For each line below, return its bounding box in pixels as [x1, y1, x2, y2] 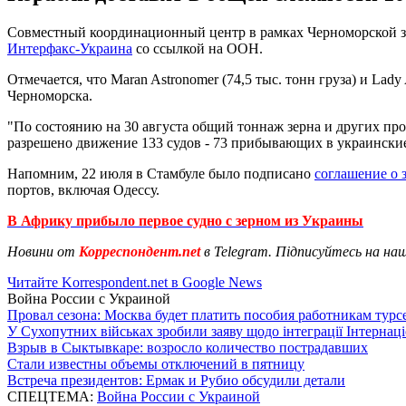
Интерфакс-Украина [7, 40, 132, 56]
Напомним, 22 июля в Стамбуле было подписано [7, 165, 314, 181]
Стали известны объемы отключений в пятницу [7, 355, 304, 372]
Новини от [7, 243, 75, 259]
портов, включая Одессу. [7, 181, 159, 198]
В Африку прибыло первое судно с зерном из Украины [7, 212, 363, 228]
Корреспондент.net [75, 243, 204, 259]
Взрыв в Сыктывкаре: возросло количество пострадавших [7, 339, 368, 355]
